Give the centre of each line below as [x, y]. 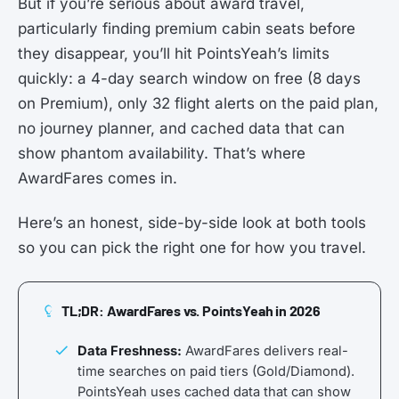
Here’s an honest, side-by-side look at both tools [192, 222]
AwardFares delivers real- [265, 350]
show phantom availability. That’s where [162, 154]
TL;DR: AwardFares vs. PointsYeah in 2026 [191, 310]
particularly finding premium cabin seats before [187, 29]
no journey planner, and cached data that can [181, 129]
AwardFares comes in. [98, 179]
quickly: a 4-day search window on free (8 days [189, 79]
